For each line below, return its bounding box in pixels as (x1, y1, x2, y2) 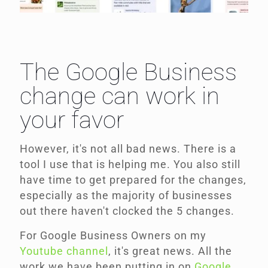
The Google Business (20, 58, 237, 87)
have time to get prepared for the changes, (20, 173, 246, 187)
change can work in (20, 82, 220, 111)
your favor (20, 106, 124, 135)
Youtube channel (20, 245, 108, 258)
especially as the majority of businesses (20, 189, 232, 202)
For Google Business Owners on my (20, 229, 206, 242)
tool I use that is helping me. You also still (20, 158, 240, 171)
